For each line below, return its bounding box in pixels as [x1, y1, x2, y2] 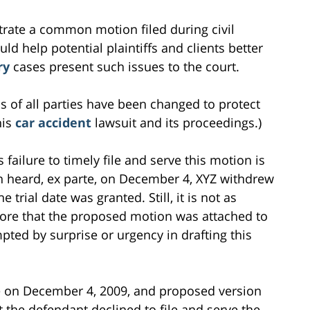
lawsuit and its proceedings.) [95, 113, 262, 131]
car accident [15, 113, 95, 131]
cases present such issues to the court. [13, 57, 239, 75]
